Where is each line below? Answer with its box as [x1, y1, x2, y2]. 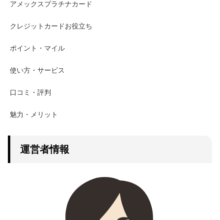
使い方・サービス [10, 66, 65, 75]
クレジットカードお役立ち [10, 22, 92, 30]
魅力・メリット [10, 110, 58, 119]
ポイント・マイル [10, 44, 65, 53]
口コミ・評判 [10, 88, 51, 97]
